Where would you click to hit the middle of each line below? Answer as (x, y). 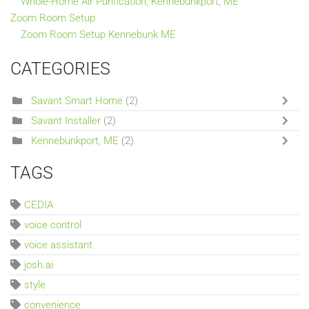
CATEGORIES (60, 68)
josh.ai (39, 265)
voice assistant (58, 245)
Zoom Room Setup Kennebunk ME (98, 34)
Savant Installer (66, 120)
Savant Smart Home (77, 100)
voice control (53, 225)
